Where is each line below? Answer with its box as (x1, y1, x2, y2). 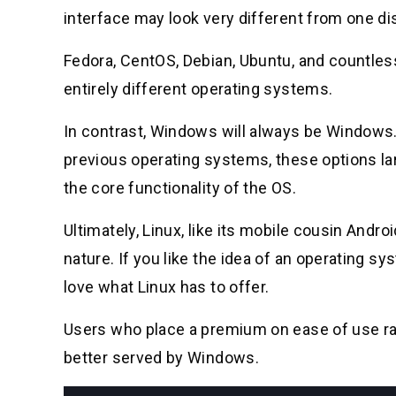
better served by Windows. (64, 347, 259, 367)
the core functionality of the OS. (64, 178, 296, 197)
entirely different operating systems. (64, 79, 333, 98)
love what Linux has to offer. (64, 277, 270, 296)
